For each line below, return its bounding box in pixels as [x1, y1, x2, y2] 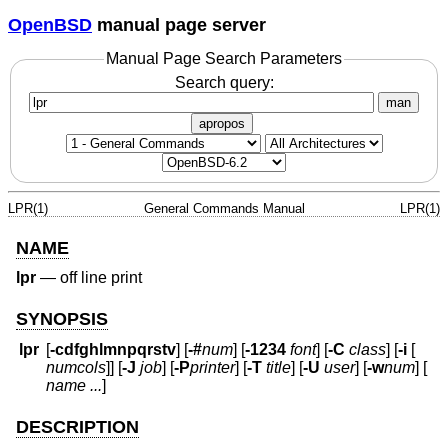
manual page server [92, 14, 266, 35]
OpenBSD [8, 14, 92, 35]
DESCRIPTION [16, 417, 139, 438]
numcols [46, 359, 107, 377]
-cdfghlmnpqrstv [50, 341, 177, 359]
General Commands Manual [143, 200, 305, 216]
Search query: [174, 73, 274, 91]
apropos [199, 115, 245, 131]
